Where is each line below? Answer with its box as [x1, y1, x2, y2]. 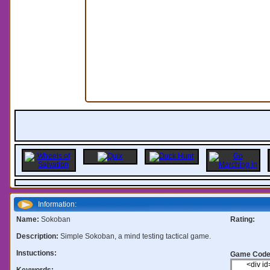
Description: [16, 231, 60, 240]
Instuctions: [16, 248, 57, 257]
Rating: [230, 215, 255, 224]
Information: [37, 199, 77, 209]
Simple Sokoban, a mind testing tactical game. [60, 231, 211, 240]
